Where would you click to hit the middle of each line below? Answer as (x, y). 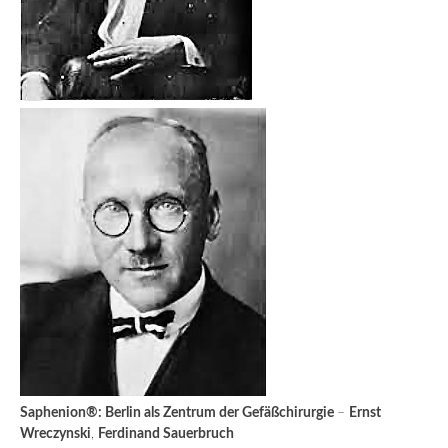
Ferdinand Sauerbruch (166, 433)
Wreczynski (55, 433)
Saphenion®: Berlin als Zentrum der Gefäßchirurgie (178, 412)
